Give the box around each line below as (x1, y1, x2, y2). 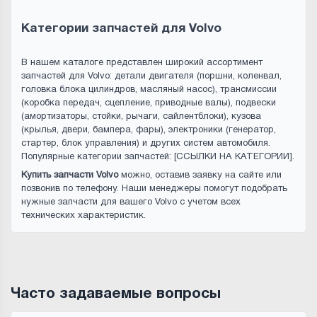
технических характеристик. (21, 212, 146, 221)
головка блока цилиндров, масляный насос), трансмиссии (21, 86, 277, 95)
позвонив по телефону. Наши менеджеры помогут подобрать (21, 185, 287, 194)
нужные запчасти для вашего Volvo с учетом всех (21, 198, 241, 207)
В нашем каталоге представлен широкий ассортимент (21, 59, 263, 68)
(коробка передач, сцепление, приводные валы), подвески (21, 99, 276, 108)
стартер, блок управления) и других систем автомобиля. (21, 139, 270, 149)
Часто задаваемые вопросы (11, 287, 221, 301)
